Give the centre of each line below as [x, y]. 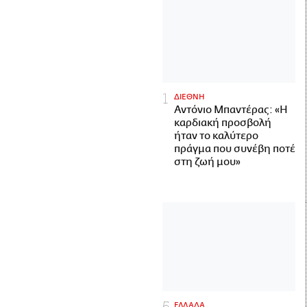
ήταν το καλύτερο [216, 136]
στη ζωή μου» [207, 162]
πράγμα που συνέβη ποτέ [235, 149]
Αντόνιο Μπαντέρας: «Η [231, 110]
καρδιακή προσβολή [223, 123]
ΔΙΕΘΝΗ [190, 97]
